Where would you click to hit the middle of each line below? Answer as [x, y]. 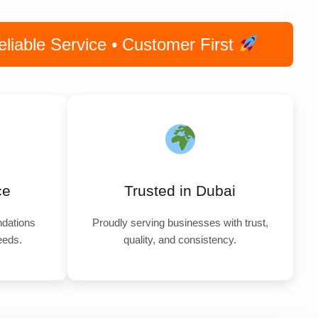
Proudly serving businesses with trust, [180, 222]
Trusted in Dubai [180, 190]
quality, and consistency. [180, 239]
